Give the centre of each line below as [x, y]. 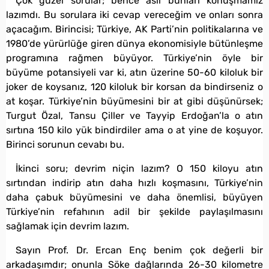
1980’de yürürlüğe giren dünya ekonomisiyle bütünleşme [134, 43]
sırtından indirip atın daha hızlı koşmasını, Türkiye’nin [134, 183]
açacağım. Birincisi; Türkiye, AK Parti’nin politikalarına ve [134, 29]
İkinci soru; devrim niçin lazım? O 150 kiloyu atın [139, 168]
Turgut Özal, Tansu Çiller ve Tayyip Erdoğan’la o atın [134, 115]
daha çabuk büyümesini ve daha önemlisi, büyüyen [134, 197]
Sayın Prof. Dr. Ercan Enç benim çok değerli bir [139, 250]
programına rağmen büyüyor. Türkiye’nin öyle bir [134, 58]
